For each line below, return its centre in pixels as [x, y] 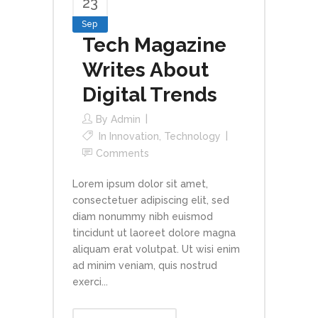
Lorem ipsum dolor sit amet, [140, 184]
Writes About [146, 70]
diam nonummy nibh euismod [143, 217]
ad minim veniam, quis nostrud [145, 266]
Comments [122, 154]
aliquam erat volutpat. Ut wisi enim [156, 250]
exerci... [90, 282]
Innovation [134, 137]
